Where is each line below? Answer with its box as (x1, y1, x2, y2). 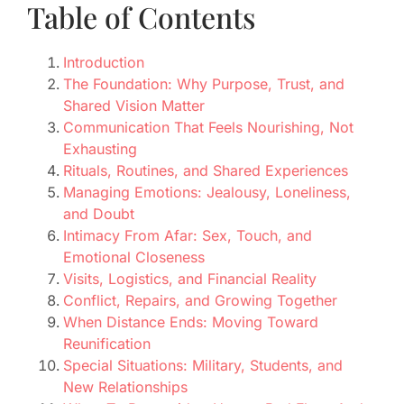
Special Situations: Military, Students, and (63, 356, 343, 375)
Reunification (63, 335, 151, 353)
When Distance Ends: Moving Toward (63, 313, 318, 332)
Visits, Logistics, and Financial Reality (63, 270, 317, 289)
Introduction (63, 53, 144, 72)
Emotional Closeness (63, 248, 205, 267)
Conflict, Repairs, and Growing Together (63, 291, 337, 310)
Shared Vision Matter (63, 96, 205, 115)
